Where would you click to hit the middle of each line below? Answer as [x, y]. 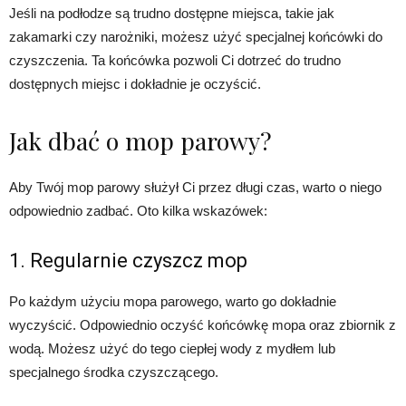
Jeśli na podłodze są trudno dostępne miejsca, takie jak [172, 14]
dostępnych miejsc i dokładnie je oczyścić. [135, 84]
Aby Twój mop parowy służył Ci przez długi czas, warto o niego [195, 188]
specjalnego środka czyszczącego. [114, 372]
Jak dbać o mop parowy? [140, 141]
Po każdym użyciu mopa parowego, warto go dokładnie [173, 302]
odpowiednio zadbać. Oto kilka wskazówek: [138, 211]
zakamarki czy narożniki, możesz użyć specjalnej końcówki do [196, 37]
